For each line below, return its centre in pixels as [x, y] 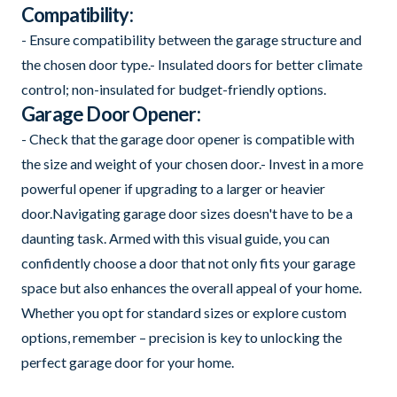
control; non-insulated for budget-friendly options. [174, 89]
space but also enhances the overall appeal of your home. [191, 287]
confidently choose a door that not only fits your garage [188, 262]
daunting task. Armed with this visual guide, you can [175, 237]
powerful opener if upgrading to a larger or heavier [173, 188]
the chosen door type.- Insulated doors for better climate [192, 64]
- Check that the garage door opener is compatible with [188, 138]
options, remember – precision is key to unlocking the [182, 337]
